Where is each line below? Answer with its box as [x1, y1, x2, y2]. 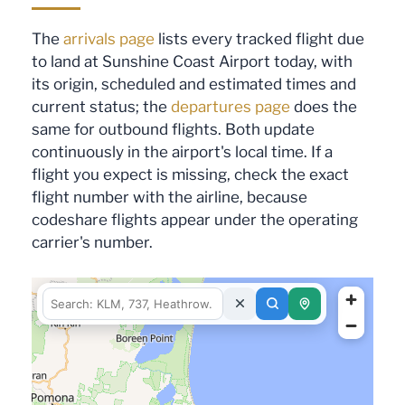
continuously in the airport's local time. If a [32, 143, 333, 162]
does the [290, 98, 357, 117]
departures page [171, 98, 290, 117]
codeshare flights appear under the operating [32, 211, 358, 230]
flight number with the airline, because [32, 188, 307, 207]
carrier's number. [32, 233, 153, 252]
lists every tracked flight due [155, 30, 364, 49]
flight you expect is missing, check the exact [32, 165, 349, 184]
